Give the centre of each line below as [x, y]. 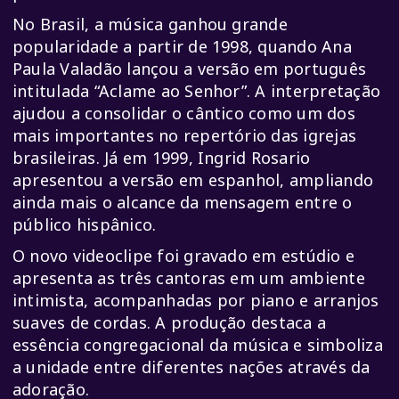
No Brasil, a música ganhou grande [150, 24]
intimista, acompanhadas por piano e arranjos [196, 301]
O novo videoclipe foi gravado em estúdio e [184, 256]
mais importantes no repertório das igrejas [185, 136]
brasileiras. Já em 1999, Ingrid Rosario [162, 158]
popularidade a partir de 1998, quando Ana [182, 47]
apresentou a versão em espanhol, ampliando [193, 180]
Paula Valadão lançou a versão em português [190, 69]
